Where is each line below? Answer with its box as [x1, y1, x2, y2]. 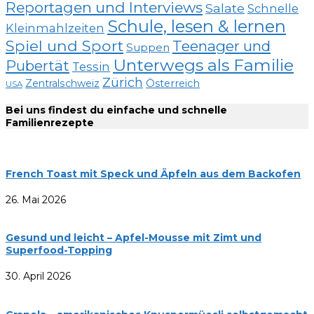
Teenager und [172, 37, 271, 55]
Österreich [146, 77, 200, 90]
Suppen [126, 41, 170, 55]
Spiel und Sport [6, 36, 123, 55]
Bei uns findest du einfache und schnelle [6, 103, 227, 116]
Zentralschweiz [25, 77, 100, 90]
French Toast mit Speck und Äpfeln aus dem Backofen [6, 168, 301, 181]
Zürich [102, 75, 143, 91]
